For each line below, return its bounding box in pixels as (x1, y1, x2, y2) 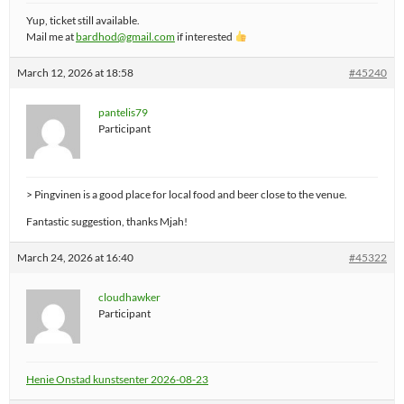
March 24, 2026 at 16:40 (17, 251, 133, 264)
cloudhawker (98, 290, 161, 304)
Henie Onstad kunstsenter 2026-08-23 (26, 372, 208, 386)
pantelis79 (98, 106, 148, 119)
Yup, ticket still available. (26, 14, 140, 27)
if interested (175, 30, 234, 43)
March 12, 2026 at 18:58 (17, 66, 133, 79)
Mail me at (26, 30, 76, 43)
